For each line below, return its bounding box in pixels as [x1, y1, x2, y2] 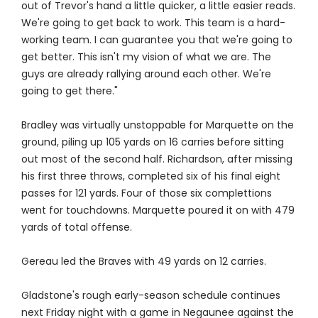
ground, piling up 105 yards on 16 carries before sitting [21, 135, 284, 150]
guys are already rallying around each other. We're [21, 67, 271, 82]
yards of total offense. [21, 220, 132, 235]
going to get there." [21, 84, 118, 99]
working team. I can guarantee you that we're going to [21, 33, 292, 48]
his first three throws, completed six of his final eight [21, 169, 280, 184]
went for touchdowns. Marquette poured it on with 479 [21, 203, 295, 218]
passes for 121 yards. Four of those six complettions [21, 186, 272, 201]
